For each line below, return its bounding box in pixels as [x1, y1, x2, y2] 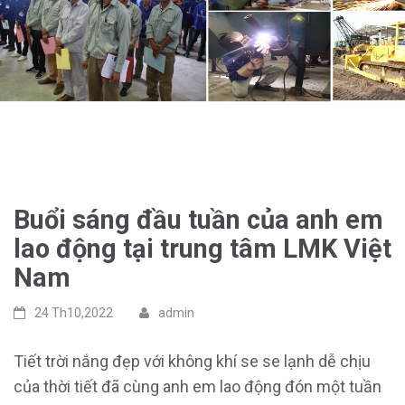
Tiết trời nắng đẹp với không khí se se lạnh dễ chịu [14, 351, 371, 371]
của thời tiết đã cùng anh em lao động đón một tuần [14, 376, 381, 396]
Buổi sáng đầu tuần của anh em [14, 203, 383, 235]
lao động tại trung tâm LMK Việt [14, 232, 391, 264]
